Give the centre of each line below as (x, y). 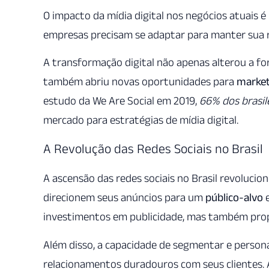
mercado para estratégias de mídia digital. (141, 120)
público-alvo (234, 198)
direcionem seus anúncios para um (124, 198)
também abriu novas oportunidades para (140, 82)
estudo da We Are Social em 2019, (121, 101)
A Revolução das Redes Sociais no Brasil (153, 149)
